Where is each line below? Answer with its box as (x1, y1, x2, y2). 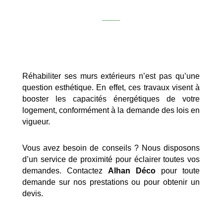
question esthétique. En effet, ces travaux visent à (22, 83, 200, 92)
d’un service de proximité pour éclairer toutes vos (22, 155, 200, 164)
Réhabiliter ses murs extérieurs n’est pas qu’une (22, 71, 200, 80)
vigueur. (22, 117, 50, 126)
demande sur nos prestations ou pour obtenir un (22, 177, 200, 186)
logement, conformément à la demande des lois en (22, 106, 200, 114)
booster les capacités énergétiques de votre (22, 94, 200, 103)
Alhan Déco (108, 166, 156, 175)
